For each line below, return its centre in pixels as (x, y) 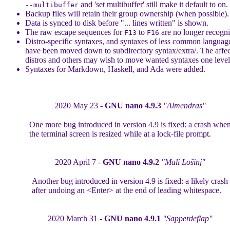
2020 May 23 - (79, 106)
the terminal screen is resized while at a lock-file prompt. (120, 134)
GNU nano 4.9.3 (133, 106)
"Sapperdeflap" (187, 218)
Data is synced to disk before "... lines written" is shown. (117, 23)
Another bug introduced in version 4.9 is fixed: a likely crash (130, 181)
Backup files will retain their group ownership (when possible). (127, 14)
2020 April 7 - (79, 162)
